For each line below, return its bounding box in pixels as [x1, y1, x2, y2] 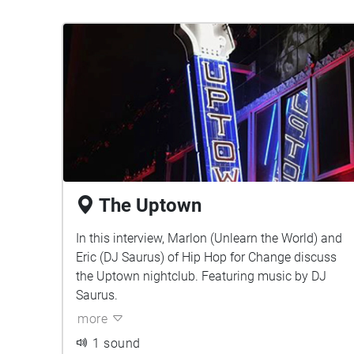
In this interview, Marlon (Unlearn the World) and [76, 231, 342, 246]
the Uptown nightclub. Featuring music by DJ [76, 269, 326, 284]
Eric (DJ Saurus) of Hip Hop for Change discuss [76, 250, 337, 265]
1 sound [92, 336, 141, 351]
